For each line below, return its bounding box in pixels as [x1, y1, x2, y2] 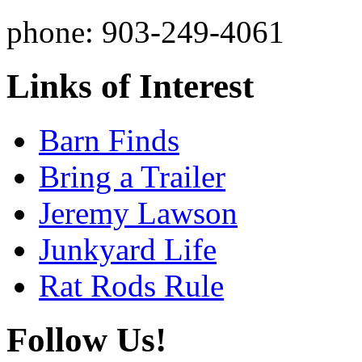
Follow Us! [6, 320, 166, 359]
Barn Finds [39, 122, 179, 158]
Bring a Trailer [39, 158, 225, 194]
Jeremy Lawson [39, 195, 238, 230]
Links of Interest [6, 66, 254, 105]
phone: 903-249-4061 [6, 14, 284, 49]
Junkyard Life [39, 231, 217, 267]
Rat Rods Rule [39, 267, 224, 303]
